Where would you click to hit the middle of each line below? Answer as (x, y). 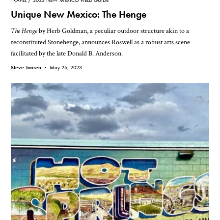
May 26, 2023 (66, 68)
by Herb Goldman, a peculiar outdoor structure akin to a (113, 31)
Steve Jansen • (30, 68)
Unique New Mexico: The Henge (79, 15)
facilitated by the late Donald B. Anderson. (67, 54)
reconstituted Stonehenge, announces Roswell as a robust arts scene (101, 42)
